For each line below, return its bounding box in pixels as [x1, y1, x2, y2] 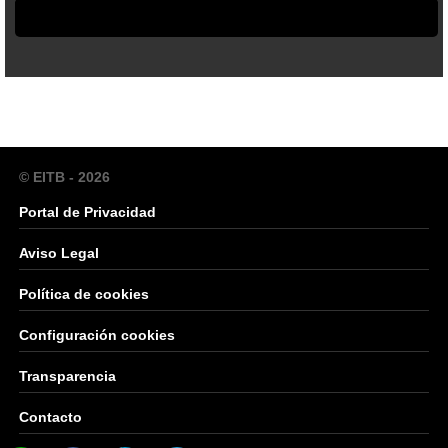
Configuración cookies [19, 327, 175, 343]
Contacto [19, 409, 82, 425]
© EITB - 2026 [19, 169, 110, 185]
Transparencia [19, 368, 116, 384]
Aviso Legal [19, 245, 99, 261]
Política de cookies [19, 286, 149, 302]
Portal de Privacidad [19, 204, 156, 220]
